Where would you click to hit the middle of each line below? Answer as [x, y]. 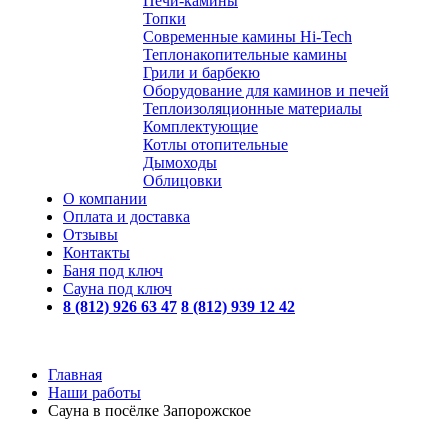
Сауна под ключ [117, 288]
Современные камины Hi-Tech [247, 36]
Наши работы [94, 392]
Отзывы [90, 234]
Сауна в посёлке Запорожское [149, 410]
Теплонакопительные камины [245, 54]
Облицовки [182, 180]
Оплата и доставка [126, 216]
